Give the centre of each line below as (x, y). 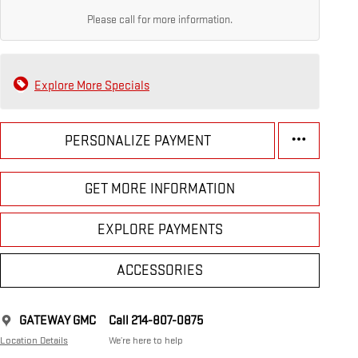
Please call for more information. (160, 20)
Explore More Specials (92, 86)
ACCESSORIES (160, 271)
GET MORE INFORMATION (160, 189)
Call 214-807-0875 (156, 321)
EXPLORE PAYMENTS (160, 230)
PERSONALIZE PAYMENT (137, 141)
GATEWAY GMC (58, 321)
